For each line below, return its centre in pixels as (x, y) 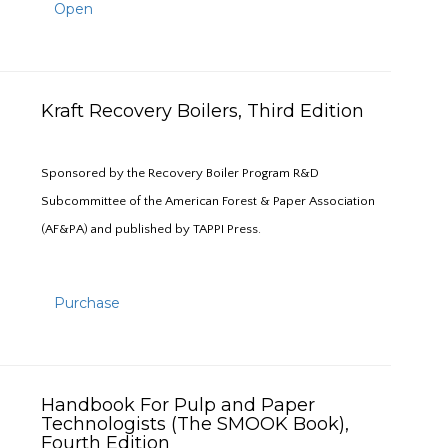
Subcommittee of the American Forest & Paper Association (208, 201)
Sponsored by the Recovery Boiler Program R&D (180, 173)
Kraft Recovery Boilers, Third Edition (207, 111)
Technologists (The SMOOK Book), (195, 424)
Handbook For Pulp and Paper (178, 405)
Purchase (87, 303)
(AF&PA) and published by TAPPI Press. (151, 229)
